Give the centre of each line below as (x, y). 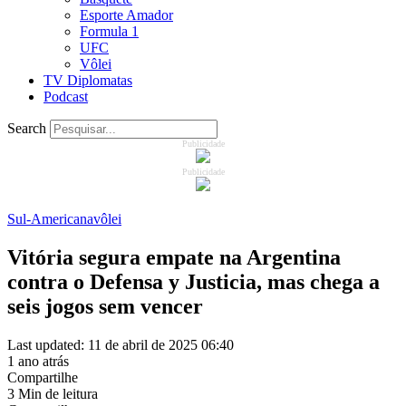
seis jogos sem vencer (105, 306)
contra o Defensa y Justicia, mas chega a (193, 281)
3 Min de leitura (53, 393)
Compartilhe (43, 377)
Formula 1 (109, 31)
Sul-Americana (50, 219)
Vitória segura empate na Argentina (174, 257)
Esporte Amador (126, 15)
